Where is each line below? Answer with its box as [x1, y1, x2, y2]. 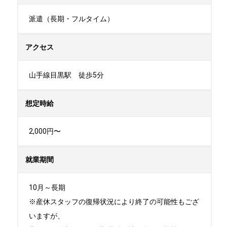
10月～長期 [29, 183, 65, 192]
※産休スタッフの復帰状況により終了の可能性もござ [29, 198, 199, 206]
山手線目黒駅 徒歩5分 [29, 71, 104, 80]
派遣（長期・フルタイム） [29, 15, 114, 23]
